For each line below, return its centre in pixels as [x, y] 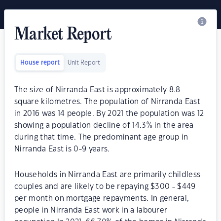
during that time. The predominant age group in [101, 137]
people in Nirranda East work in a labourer [91, 210]
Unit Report [84, 63]
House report [40, 63]
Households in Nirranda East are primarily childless [108, 175]
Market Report [63, 35]
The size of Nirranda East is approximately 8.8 [97, 90]
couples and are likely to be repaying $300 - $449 [105, 187]
